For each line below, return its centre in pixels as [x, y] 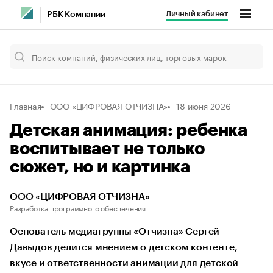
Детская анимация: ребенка [129, 130]
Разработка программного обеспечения [78, 207]
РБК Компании [76, 15]
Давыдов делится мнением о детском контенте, [124, 247]
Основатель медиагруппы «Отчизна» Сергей [115, 232]
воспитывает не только [107, 149]
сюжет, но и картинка [100, 167]
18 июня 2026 [204, 105]
